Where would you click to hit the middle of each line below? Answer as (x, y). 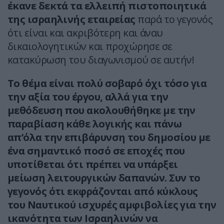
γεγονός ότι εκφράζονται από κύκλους (103, 191)
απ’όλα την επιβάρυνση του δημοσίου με (109, 137)
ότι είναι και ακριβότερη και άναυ (85, 33)
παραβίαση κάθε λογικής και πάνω (94, 124)
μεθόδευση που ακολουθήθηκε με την (101, 110)
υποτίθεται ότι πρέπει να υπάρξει (93, 164)
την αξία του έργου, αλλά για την (88, 97)
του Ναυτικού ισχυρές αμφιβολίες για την (112, 205)
